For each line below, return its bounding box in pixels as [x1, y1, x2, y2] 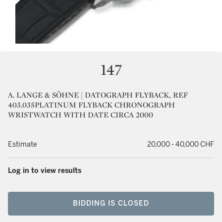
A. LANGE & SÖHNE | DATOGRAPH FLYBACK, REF [8, 90, 188, 100]
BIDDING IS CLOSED [73, 199, 149, 208]
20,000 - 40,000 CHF [147, 140, 214, 149]
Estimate [8, 140, 37, 149]
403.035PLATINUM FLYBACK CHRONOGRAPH [8, 100, 175, 110]
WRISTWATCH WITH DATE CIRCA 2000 [8, 110, 153, 120]
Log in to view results [8, 166, 81, 175]
